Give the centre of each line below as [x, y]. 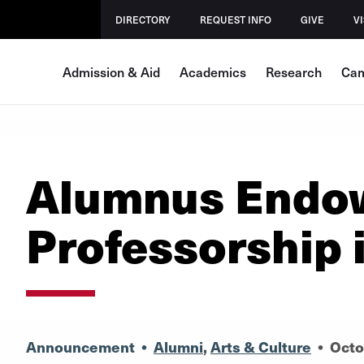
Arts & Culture [260, 347]
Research [294, 71]
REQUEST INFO [236, 19]
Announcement [80, 347]
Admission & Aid [111, 71]
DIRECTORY [143, 19]
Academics [213, 71]
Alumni [178, 347]
